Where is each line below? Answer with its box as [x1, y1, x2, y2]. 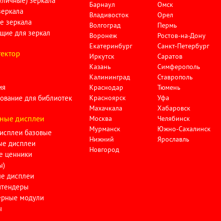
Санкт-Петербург [157, 41, 210, 50]
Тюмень [157, 83, 181, 92]
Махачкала [89, 104, 122, 112]
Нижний [89, 135, 114, 144]
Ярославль [157, 135, 190, 144]
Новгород [89, 145, 119, 154]
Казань [89, 62, 111, 71]
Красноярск [89, 93, 126, 102]
